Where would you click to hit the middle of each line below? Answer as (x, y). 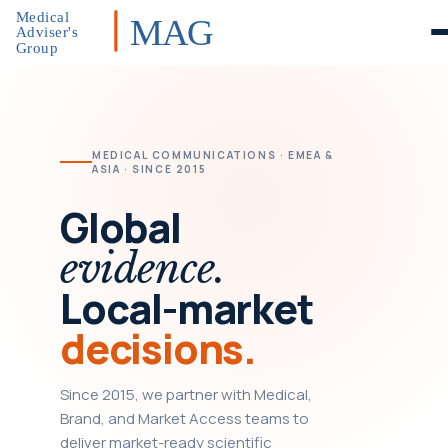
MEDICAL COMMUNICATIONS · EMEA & (213, 155)
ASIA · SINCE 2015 (149, 169)
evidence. (143, 269)
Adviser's (47, 32)
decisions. (158, 348)
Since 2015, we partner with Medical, (186, 394)
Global (120, 227)
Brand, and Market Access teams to (184, 418)
